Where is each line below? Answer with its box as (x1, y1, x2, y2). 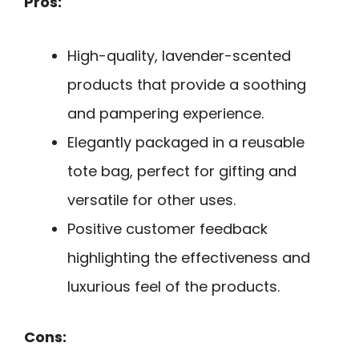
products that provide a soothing (67, 74, 306, 95)
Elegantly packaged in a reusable (67, 131, 305, 152)
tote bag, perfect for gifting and (67, 160, 296, 181)
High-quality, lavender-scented (67, 45, 291, 66)
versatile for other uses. (67, 189, 236, 210)
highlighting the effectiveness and (67, 247, 310, 268)
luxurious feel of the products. (67, 276, 280, 296)
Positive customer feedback (67, 218, 268, 239)
